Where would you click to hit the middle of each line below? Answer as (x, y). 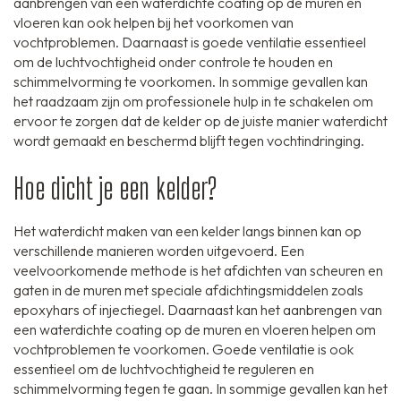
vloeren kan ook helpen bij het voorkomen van (154, 23)
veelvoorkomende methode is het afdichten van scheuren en (198, 271)
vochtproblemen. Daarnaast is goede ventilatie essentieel (190, 43)
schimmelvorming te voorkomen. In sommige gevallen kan (191, 82)
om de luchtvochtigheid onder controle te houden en (173, 62)
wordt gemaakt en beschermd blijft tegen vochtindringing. (189, 141)
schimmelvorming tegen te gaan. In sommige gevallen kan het (200, 389)
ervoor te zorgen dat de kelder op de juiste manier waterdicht (200, 121)
